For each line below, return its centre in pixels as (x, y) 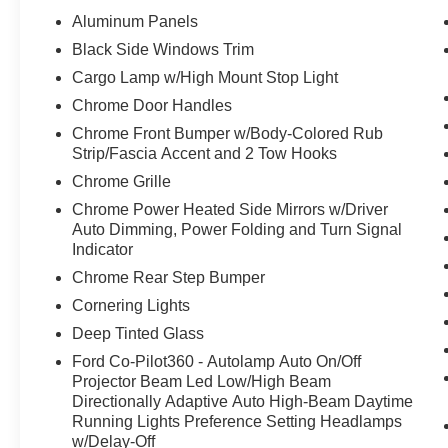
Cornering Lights (131, 306)
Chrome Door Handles (152, 106)
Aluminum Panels (135, 22)
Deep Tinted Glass (138, 334)
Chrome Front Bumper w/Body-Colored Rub (228, 134)
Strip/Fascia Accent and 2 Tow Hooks (205, 154)
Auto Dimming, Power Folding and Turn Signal (237, 230)
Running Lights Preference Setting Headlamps (237, 422)
